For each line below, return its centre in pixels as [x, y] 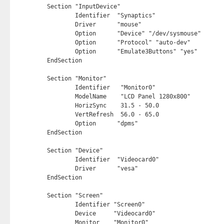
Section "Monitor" [76, 78]
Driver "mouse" [61, 24]
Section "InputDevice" [83, 6]
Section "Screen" [75, 195]
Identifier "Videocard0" [61, 159]
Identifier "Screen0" [61, 204]
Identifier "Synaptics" [61, 15]
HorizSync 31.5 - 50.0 [61, 105]
